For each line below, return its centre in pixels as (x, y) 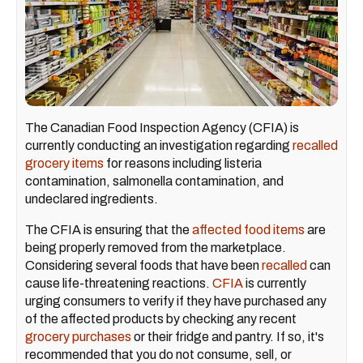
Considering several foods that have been (143, 266)
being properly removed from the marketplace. (156, 248)
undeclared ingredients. (92, 199)
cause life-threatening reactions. (119, 284)
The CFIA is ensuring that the (109, 230)
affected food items (248, 230)
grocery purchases (78, 337)
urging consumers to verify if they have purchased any (176, 301)
